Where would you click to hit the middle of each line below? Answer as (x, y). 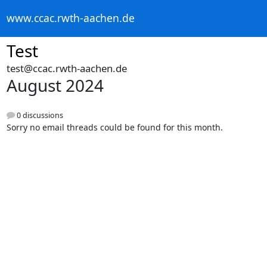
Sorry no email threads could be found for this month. (114, 128)
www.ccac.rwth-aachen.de (70, 18)
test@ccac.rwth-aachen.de (66, 68)
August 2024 (55, 85)
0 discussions (39, 116)
